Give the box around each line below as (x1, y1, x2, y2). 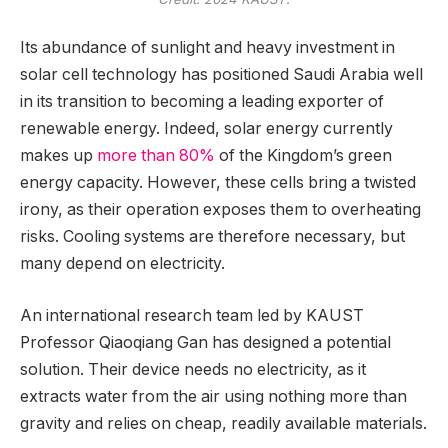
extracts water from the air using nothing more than (20, 386, 407, 406)
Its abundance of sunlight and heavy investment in (20, 38, 395, 58)
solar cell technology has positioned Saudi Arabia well (20, 65, 423, 85)
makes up (20, 146, 97, 166)
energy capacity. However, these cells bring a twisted (20, 173, 416, 193)
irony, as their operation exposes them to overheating (20, 200, 421, 220)
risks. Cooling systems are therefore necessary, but (20, 227, 405, 247)
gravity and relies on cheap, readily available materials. (20, 413, 427, 433)
